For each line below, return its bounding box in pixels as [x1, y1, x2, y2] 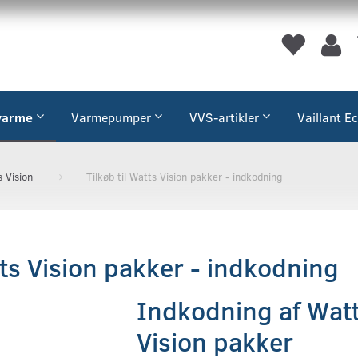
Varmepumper [71, 109, 151, 126]
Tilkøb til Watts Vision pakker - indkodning [86, 169, 282, 185]
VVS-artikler [189, 109, 259, 126]
